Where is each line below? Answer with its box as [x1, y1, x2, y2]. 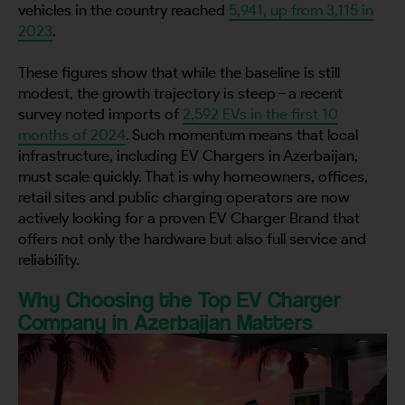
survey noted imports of [18, 105, 183, 123]
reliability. [18, 250, 80, 268]
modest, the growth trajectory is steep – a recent [18, 84, 343, 102]
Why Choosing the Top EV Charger [18, 286, 341, 313]
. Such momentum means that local [126, 126, 358, 144]
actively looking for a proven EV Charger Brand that [18, 209, 360, 227]
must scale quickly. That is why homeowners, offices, [18, 167, 368, 185]
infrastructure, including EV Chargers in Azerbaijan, [18, 146, 358, 165]
